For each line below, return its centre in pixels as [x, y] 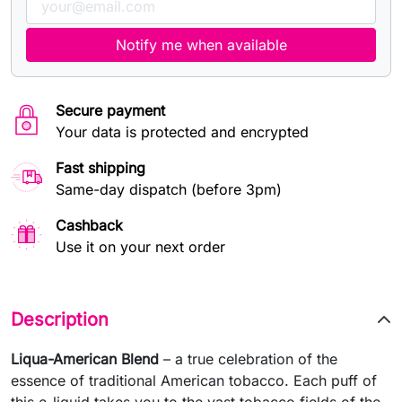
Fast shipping [100, 167]
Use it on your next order [140, 246]
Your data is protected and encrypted [182, 131]
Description [60, 319]
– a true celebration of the [248, 358]
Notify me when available [201, 44]
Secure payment [110, 110]
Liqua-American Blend [85, 358]
